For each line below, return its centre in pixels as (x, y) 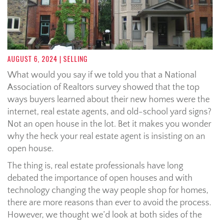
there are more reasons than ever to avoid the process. (109, 203)
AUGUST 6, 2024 (32, 59)
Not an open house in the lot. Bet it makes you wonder (109, 124)
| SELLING (73, 59)
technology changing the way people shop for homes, (108, 190)
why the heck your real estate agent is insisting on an (106, 136)
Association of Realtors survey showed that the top (103, 87)
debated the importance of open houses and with (100, 178)
